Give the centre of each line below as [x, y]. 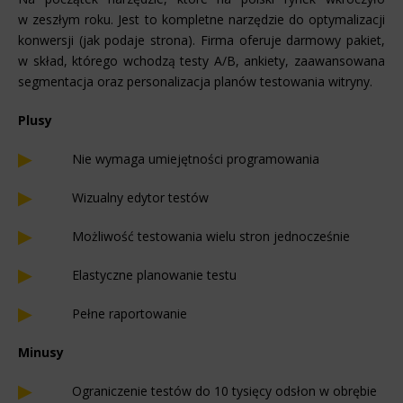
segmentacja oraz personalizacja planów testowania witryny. [195, 81]
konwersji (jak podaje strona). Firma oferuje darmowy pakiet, [201, 40]
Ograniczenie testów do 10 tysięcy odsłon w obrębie [224, 390]
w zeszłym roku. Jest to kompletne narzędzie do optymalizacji [201, 19]
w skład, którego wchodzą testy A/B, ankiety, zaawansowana [201, 60]
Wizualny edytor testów [140, 197]
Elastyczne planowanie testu [154, 274]
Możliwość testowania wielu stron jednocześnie [211, 236]
